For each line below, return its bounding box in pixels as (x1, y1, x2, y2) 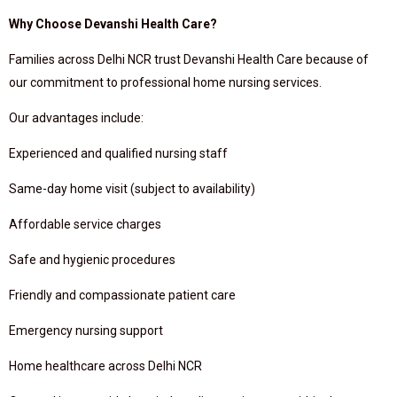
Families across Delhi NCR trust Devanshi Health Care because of (9, 52, 369, 66)
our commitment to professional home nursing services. (9, 75, 322, 90)
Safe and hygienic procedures (9, 253, 175, 267)
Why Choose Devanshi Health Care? (9, 17, 217, 31)
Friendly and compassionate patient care (9, 288, 236, 302)
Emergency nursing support (9, 323, 163, 338)
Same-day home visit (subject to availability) (9, 182, 255, 196)
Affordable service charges (9, 217, 161, 231)
